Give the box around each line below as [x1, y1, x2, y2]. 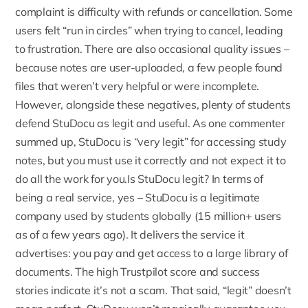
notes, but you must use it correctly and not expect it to [15, 153, 286, 168]
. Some [259, 5, 293, 19]
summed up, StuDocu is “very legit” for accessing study [15, 135, 287, 149]
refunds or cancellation [146, 5, 259, 19]
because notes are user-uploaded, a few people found [15, 60, 283, 75]
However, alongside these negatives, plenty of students [15, 98, 291, 112]
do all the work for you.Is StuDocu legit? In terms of [15, 172, 263, 186]
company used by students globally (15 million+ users [15, 209, 281, 223]
